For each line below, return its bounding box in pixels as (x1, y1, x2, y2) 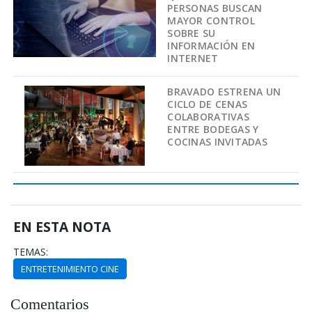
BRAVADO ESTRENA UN (167, 85, 281, 99)
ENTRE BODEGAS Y (167, 123, 259, 136)
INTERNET (167, 51, 219, 65)
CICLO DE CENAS (167, 97, 248, 111)
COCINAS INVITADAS (167, 135, 268, 149)
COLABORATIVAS (167, 110, 249, 124)
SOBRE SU (167, 26, 216, 40)
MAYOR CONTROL (167, 13, 255, 27)
